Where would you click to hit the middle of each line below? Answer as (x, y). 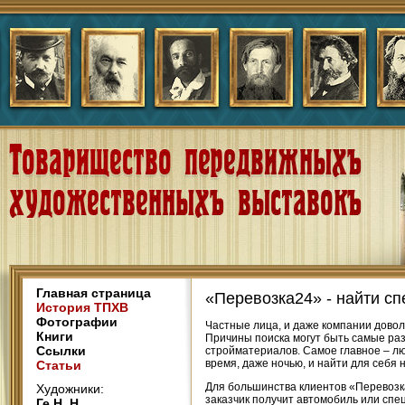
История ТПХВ (82, 307)
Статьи (59, 365)
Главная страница (94, 293)
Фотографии (77, 322)
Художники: (70, 389)
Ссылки (61, 351)
